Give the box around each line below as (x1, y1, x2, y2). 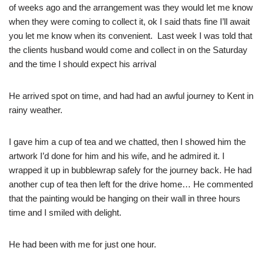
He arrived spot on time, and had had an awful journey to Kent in (9, 91, 253, 101)
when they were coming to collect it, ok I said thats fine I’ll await (9, 16, 250, 27)
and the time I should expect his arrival (9, 59, 156, 70)
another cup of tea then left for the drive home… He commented (9, 179, 253, 190)
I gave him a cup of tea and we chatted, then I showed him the (9, 137, 246, 147)
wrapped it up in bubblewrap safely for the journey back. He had (9, 165, 252, 176)
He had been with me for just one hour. (9, 239, 156, 250)
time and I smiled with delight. (9, 207, 121, 218)
